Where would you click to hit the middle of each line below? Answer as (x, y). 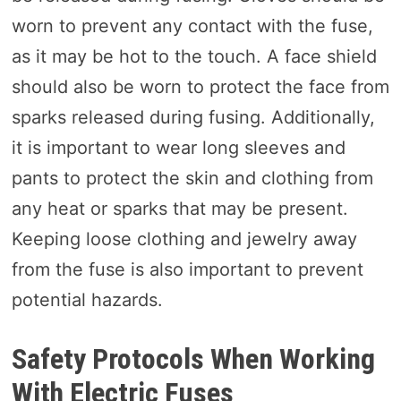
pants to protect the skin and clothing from (192, 179)
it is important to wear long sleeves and (178, 148)
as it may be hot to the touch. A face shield (194, 57)
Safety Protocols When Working (193, 359)
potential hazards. (87, 300)
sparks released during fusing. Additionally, (193, 118)
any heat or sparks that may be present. (179, 209)
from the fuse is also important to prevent (187, 270)
